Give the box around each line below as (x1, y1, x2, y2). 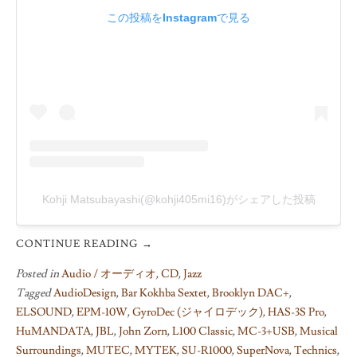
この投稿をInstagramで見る (107, 10, 250, 24)
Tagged (16, 285, 53, 300)
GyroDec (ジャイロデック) (132, 304, 263, 320)
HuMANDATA (16, 324, 91, 339)
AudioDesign (53, 285, 116, 300)
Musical (300, 324, 338, 339)
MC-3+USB (237, 324, 295, 339)
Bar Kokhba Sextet (121, 285, 207, 300)
